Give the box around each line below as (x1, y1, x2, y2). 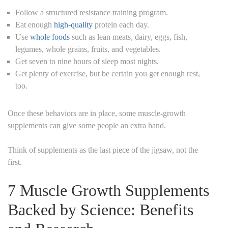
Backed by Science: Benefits (8, 200, 193, 219)
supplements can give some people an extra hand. (8, 121, 166, 130)
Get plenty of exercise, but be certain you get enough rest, (15, 69, 200, 78)
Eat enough (15, 20, 54, 29)
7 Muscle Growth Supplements (8, 181, 209, 199)
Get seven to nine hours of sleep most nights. (15, 56, 159, 66)
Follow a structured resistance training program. (15, 8, 168, 17)
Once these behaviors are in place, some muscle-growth (8, 108, 186, 118)
